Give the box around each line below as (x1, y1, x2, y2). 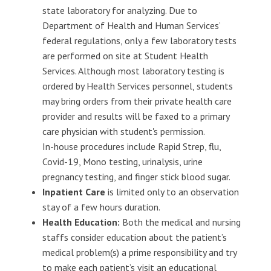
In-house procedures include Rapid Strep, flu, (42, 140, 221, 152)
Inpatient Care (42, 186, 105, 198)
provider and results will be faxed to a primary (42, 110, 229, 122)
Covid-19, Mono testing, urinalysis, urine (42, 155, 203, 168)
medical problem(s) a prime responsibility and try (42, 246, 237, 258)
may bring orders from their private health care (42, 95, 232, 107)
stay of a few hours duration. (42, 201, 160, 213)
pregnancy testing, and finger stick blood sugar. (42, 171, 230, 183)
